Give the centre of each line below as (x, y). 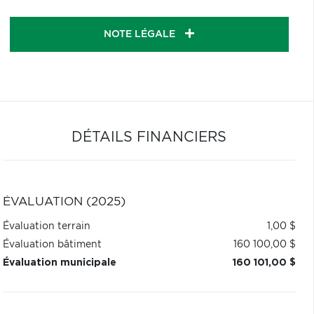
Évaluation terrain (46, 226)
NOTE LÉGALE (141, 34)
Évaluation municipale (59, 263)
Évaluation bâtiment (52, 245)
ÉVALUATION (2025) (64, 202)
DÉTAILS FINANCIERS (149, 137)
